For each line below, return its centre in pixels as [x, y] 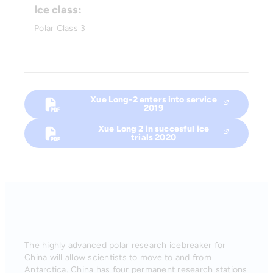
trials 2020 [154, 138]
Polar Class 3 [60, 28]
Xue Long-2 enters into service [154, 100]
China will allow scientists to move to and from [118, 258]
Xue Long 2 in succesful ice [154, 129]
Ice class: [58, 9]
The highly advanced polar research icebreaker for [125, 246]
